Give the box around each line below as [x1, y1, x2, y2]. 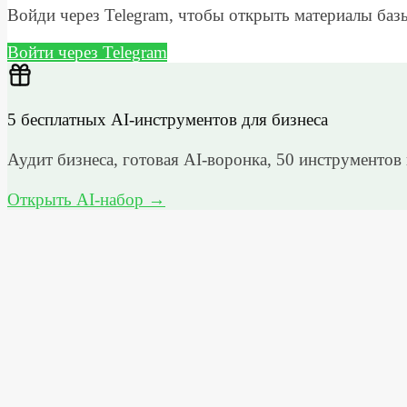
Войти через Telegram [7, 43, 167, 63]
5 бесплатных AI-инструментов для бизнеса [7, 110, 328, 130]
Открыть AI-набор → [7, 190, 165, 210]
